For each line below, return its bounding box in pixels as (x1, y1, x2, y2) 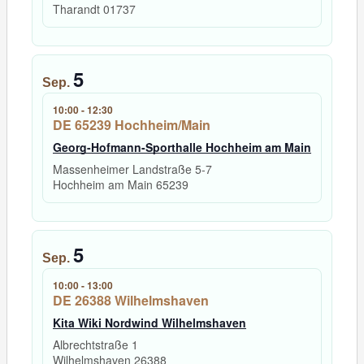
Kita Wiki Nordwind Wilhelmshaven (53, 314, 246, 331)
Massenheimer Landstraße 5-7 (53, 161, 212, 178)
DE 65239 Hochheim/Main (53, 115, 210, 135)
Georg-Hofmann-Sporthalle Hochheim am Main (53, 139, 311, 156)
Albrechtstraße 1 (53, 336, 138, 353)
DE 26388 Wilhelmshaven (53, 291, 209, 310)
